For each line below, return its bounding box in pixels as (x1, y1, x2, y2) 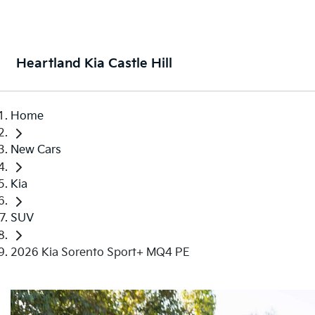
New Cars (11, 143, 61, 157)
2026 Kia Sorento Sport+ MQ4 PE (11, 245, 190, 259)
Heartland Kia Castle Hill (16, 56, 172, 71)
